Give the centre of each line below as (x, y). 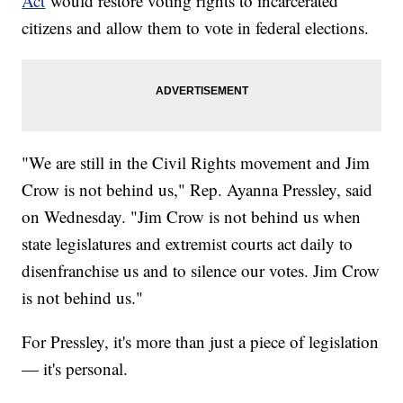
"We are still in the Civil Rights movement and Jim (196, 162)
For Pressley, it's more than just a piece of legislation (201, 341)
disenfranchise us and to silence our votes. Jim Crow (201, 270)
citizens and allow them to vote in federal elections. (196, 27)
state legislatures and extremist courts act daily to (188, 243)
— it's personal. (75, 368)
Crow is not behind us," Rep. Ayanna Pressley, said (197, 189)
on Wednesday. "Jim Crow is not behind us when (192, 216)
